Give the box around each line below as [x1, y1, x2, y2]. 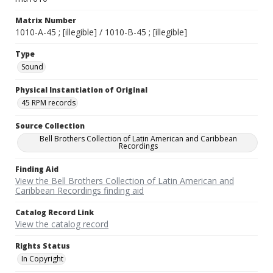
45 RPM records [21, 97, 76, 108]
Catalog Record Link [15, 207, 94, 218]
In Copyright [21, 253, 63, 264]
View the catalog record [15, 218, 108, 230]
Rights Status [15, 241, 70, 252]
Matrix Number [15, 15, 76, 26]
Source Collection [15, 121, 85, 132]
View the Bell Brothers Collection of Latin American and [15, 175, 234, 187]
